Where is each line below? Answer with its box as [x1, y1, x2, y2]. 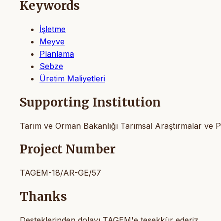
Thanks [20, 189, 67, 205]
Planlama [39, 48, 74, 59]
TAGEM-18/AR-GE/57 [20, 168, 101, 178]
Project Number [20, 142, 115, 157]
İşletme [39, 24, 66, 34]
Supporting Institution [20, 94, 161, 110]
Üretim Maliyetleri [39, 73, 105, 83]
